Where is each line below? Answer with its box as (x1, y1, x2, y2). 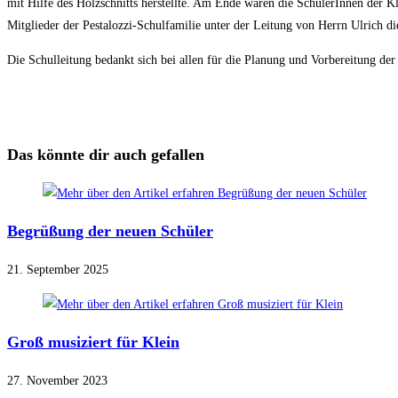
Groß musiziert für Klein (7, 333, 179, 352)
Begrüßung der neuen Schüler (7, 222, 213, 241)
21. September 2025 (7, 263, 108, 277)
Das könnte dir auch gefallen (7, 146, 204, 164)
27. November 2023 (7, 374, 107, 388)
